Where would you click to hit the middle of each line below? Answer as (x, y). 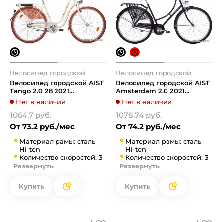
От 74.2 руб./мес (148, 127)
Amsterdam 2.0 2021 (150, 91)
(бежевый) (28, 99)
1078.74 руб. (139, 115)
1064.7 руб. (30, 115)
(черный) (132, 99)
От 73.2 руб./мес (42, 127)
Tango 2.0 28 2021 (40, 91)
